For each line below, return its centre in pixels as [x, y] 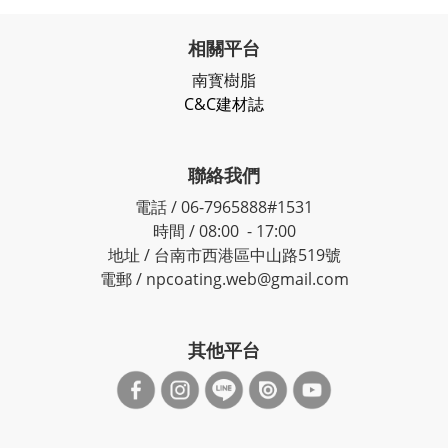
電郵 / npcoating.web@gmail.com [224, 279]
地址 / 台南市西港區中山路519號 [224, 255]
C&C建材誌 [224, 104]
